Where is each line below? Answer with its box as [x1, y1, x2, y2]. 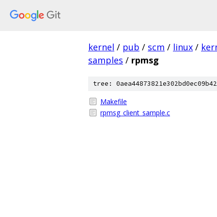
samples [88, 54, 123, 66]
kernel [88, 41, 114, 53]
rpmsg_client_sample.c [100, 108, 170, 117]
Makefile [100, 97, 127, 106]
